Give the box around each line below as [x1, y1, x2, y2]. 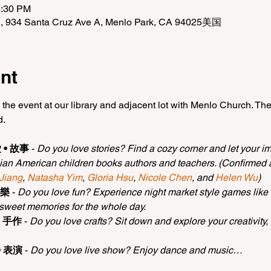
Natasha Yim [27, 171, 82, 183]
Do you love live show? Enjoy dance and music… [30, 244, 243, 256]
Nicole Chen [137, 171, 192, 183]
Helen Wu [215, 171, 258, 183]
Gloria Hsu [87, 171, 133, 183]
